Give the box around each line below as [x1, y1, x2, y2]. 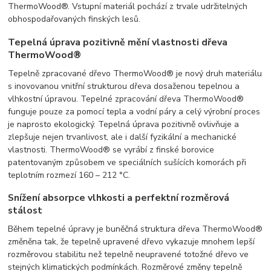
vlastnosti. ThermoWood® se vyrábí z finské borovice [8, 143, 215, 155]
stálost [8, 204, 43, 218]
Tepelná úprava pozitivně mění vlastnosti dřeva [8, 35, 228, 49]
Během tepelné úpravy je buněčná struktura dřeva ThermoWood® [8, 223, 263, 235]
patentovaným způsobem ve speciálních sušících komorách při [8, 156, 247, 168]
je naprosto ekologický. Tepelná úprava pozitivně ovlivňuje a [8, 118, 240, 130]
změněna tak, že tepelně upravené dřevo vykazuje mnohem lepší [8, 235, 255, 247]
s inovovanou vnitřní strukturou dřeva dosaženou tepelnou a [8, 80, 240, 92]
